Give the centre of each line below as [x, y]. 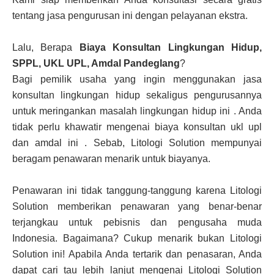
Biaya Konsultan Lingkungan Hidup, [171, 47]
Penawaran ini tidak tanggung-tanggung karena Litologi [137, 190]
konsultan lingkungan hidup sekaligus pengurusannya [137, 95]
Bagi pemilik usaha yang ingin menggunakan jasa [137, 79]
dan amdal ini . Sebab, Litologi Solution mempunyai [137, 143]
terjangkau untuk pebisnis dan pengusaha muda [137, 222]
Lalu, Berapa [46, 47]
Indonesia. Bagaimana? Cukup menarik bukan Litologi [137, 238]
